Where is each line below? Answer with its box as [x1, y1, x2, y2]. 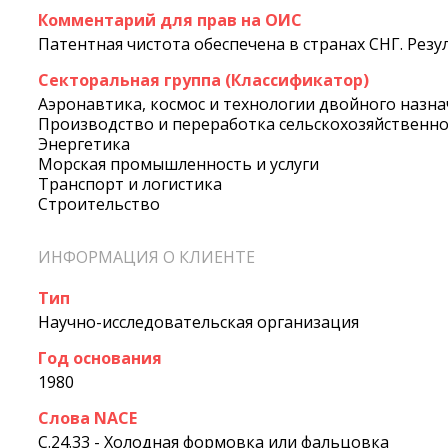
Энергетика [38, 133, 130, 156]
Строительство [38, 193, 160, 216]
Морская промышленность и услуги [38, 153, 319, 176]
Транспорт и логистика [38, 173, 222, 196]
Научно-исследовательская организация [38, 310, 359, 333]
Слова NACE [38, 406, 137, 429]
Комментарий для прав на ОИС [38, 9, 302, 32]
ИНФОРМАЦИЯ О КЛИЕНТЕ [38, 246, 255, 269]
